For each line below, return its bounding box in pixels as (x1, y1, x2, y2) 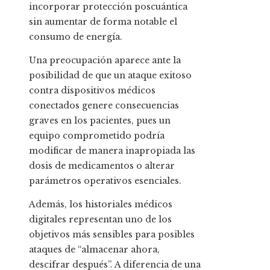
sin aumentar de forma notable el (29, 16, 177, 28)
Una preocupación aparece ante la (29, 55, 181, 66)
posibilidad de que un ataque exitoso (29, 70, 192, 81)
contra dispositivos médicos (29, 85, 155, 96)
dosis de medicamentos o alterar (29, 160, 175, 172)
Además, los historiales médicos (29, 199, 172, 210)
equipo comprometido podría (29, 130, 165, 142)
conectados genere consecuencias (29, 100, 179, 111)
